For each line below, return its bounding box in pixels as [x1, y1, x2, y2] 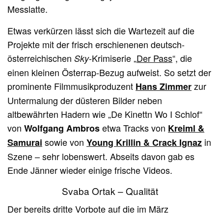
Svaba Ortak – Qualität [62, 184, 158, 198]
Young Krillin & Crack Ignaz [86, 136, 202, 149]
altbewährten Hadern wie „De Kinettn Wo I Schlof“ [7, 108, 203, 121]
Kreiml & [168, 122, 205, 135]
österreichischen [7, 52, 75, 65]
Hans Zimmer [136, 80, 192, 93]
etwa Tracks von [100, 121, 168, 135]
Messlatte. [7, 2, 48, 16]
